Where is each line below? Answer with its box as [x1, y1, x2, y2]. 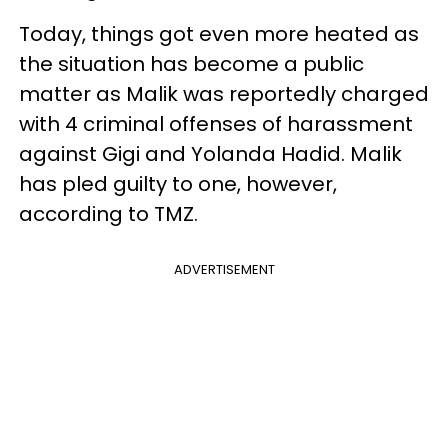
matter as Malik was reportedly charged [19, 79, 429, 108]
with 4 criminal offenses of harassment [19, 109, 413, 138]
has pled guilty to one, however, [19, 169, 337, 198]
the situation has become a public [19, 49, 364, 78]
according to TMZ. [19, 199, 198, 228]
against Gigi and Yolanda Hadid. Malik [19, 139, 402, 168]
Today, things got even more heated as [19, 19, 419, 48]
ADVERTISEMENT [173, 259, 275, 279]
